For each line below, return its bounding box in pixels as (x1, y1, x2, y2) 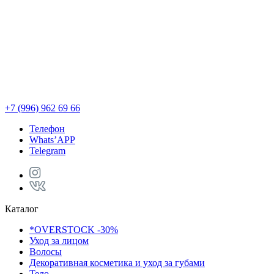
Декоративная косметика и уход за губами (29, 257, 205, 268)
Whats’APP (29, 135, 75, 146)
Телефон (29, 124, 65, 135)
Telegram (29, 146, 65, 157)
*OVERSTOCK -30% (29, 224, 118, 235)
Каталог (5, 204, 39, 215)
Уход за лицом (29, 235, 89, 246)
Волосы (29, 246, 62, 257)
